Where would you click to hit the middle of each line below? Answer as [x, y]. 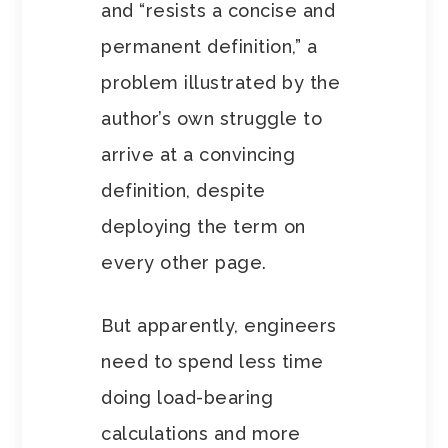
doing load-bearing [187, 398]
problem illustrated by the [221, 83]
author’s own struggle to [212, 119]
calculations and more [201, 434]
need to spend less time [212, 362]
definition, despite [183, 191]
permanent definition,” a [209, 47]
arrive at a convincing [198, 155]
